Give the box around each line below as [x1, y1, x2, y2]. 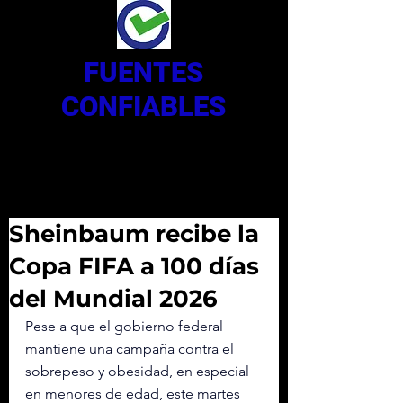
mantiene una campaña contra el [25, 340, 237, 357]
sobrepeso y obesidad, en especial [25, 363, 253, 380]
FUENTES [83, 56, 203, 89]
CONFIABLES [60, 90, 226, 123]
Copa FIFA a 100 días [9, 252, 259, 281]
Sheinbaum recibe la [9, 219, 259, 248]
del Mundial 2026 [9, 284, 218, 313]
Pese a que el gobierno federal [25, 318, 227, 335]
